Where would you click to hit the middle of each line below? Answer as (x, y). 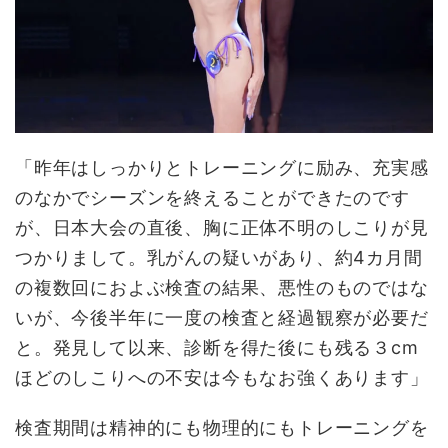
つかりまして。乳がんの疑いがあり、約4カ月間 (219, 257)
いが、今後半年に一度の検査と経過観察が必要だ (222, 317)
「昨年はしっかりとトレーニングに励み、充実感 (222, 167)
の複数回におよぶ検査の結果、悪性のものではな (222, 287)
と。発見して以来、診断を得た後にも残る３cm (217, 347)
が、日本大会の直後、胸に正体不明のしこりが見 (222, 227)
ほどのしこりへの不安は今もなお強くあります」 (222, 377)
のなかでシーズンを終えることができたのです (212, 197)
